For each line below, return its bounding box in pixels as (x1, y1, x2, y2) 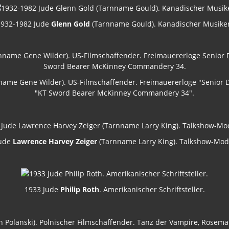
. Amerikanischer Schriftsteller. (99, 185, 205, 195)
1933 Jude (24, 185, 60, 195)
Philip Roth (60, 185, 99, 195)
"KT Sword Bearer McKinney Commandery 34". (35, 87, 194, 98)
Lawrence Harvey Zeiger (13, 136, 97, 146)
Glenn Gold (51, 18, 90, 29)
